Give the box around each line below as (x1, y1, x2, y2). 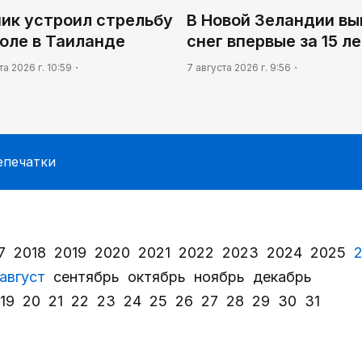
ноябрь (194, 268, 245, 286)
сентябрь (53, 268, 120, 286)
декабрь (253, 268, 312, 286)
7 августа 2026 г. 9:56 (187, 61, 292, 74)
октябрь (128, 268, 186, 286)
